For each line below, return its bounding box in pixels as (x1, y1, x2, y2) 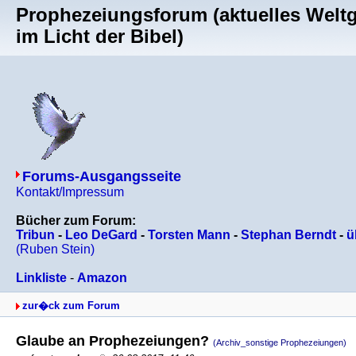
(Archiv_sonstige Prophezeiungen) (213, 338, 346, 347)
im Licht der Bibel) (16, 26, 184, 47)
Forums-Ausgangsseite (22, 168, 181, 184)
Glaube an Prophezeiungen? (16, 333, 213, 349)
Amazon (77, 271, 127, 284)
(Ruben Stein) (16, 242, 95, 256)
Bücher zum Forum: (16, 214, 136, 227)
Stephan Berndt (241, 228, 336, 242)
